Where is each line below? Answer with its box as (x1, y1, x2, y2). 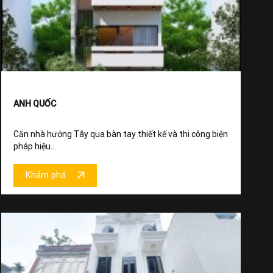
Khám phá (26, 170, 66, 181)
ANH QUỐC (13, 98, 56, 108)
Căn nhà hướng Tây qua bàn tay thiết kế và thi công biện (13, 129, 228, 139)
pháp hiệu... (13, 141, 56, 151)
